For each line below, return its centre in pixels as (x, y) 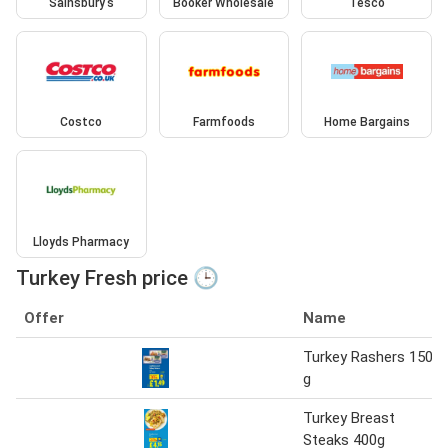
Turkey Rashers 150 (368, 356)
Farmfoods (223, 122)
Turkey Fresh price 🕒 (117, 277)
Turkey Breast (349, 417)
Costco (81, 122)
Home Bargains (366, 122)
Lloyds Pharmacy (81, 241)
